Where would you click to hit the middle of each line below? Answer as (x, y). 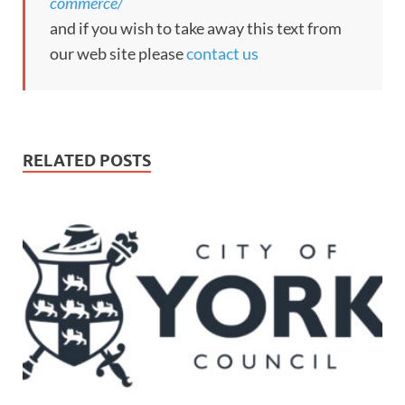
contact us (222, 53)
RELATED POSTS (87, 160)
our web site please (118, 53)
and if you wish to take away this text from (196, 28)
